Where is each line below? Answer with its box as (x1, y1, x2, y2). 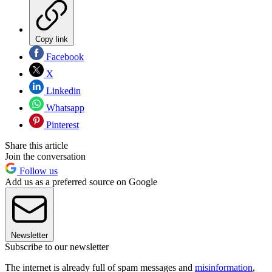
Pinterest (44, 119, 79, 130)
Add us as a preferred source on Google (5, 176, 157, 187)
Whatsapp (44, 102, 84, 113)
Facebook (44, 51, 84, 62)
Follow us (17, 165, 58, 176)
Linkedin (44, 85, 81, 96)
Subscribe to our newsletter (5, 241, 109, 252)
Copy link (35, 34, 68, 44)
